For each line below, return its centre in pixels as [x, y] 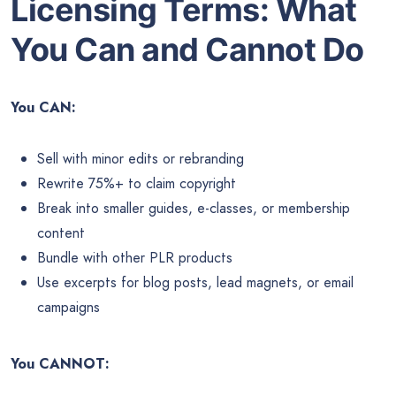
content [61, 233]
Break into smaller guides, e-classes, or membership [194, 209]
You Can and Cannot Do [187, 49]
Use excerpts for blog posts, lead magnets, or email [195, 283]
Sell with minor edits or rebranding [141, 159]
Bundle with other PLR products [135, 258]
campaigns [69, 308]
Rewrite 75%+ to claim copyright [137, 184]
